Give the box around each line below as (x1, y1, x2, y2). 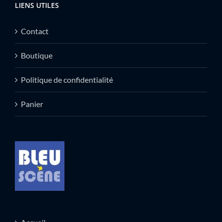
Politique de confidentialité (21, 75, 113, 85)
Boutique (21, 51, 53, 60)
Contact (21, 26, 49, 36)
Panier (21, 99, 43, 109)
